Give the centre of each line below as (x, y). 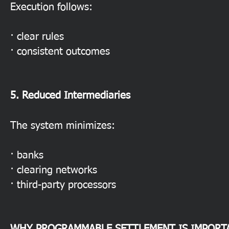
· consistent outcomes (60, 52)
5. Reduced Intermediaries (70, 96)
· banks (27, 155)
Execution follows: (51, 7)
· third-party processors (63, 185)
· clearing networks (54, 170)
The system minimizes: (63, 126)
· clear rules (37, 37)
